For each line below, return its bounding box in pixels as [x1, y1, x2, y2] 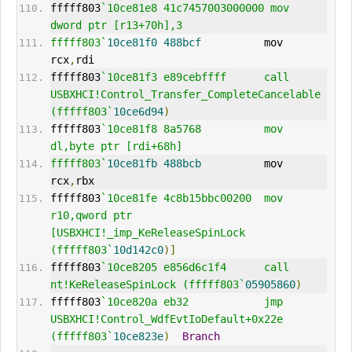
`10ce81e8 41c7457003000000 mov [100, 2, 289, 15]
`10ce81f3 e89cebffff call [100, 71, 289, 84]
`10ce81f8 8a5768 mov [100, 123, 283, 136]
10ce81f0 [106, 36, 157, 49]
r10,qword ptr [49, 209, 132, 222]
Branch [181, 330, 220, 343]
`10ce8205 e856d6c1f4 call [100, 261, 289, 274]
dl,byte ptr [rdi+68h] [49, 140, 182, 153]
